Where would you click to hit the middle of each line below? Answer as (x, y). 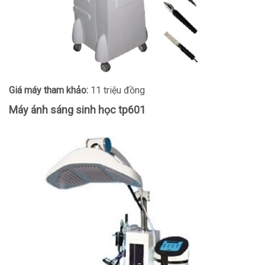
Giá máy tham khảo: (50, 90)
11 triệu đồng (118, 90)
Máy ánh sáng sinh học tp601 (77, 110)
